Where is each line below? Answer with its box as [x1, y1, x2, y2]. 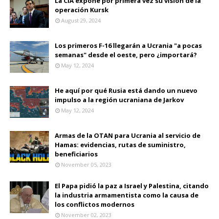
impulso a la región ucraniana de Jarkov [55, 95, 184, 104]
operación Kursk [55, 5, 109, 14]
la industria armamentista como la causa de [55, 190, 198, 199]
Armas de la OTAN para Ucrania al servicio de [55, 131, 200, 140]
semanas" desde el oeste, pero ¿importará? [55, 50, 197, 59]
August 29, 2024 [61, 16, 101, 24]
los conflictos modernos [55, 199, 134, 209]
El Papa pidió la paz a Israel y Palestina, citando [55, 181, 209, 190]
